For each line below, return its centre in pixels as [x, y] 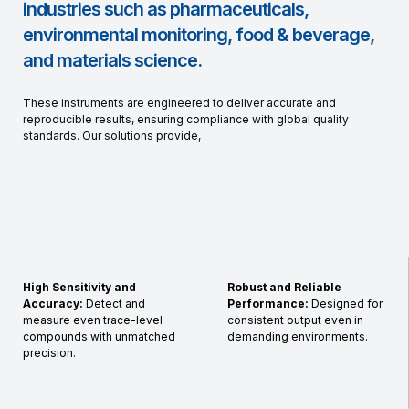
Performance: [268, 304]
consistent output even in [295, 320]
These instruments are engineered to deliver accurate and [179, 103]
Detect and [114, 304]
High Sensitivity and [79, 287]
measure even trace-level [93, 320]
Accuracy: [53, 304]
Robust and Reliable [284, 287]
